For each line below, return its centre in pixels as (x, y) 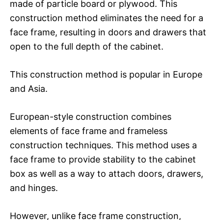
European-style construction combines (91, 116)
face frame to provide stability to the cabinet (103, 159)
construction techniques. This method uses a (103, 145)
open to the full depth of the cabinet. (87, 46)
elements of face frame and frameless (89, 131)
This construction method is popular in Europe (106, 74)
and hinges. (34, 188)
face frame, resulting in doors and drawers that (108, 32)
